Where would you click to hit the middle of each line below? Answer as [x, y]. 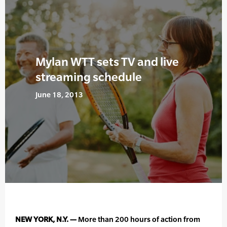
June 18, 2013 [59, 95]
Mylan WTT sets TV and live [107, 62]
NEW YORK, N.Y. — [46, 219]
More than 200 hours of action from [138, 219]
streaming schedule [89, 77]
